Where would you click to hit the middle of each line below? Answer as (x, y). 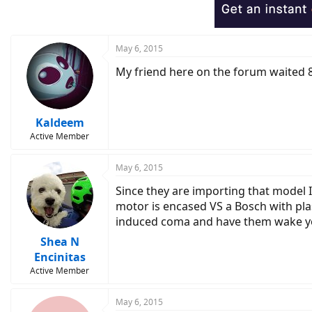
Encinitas (60, 257)
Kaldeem (60, 123)
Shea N (60, 242)
